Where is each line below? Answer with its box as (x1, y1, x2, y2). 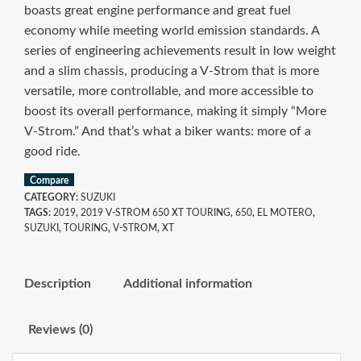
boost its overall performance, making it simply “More (24, 105, 326, 118)
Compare (30, 176, 69, 186)
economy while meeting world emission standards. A (24, 24, 319, 38)
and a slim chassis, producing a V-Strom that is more (24, 64, 319, 78)
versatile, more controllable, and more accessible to (24, 85, 313, 98)
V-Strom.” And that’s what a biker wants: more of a (24, 125, 311, 139)
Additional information (123, 277, 252, 291)
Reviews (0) (28, 323, 93, 337)
